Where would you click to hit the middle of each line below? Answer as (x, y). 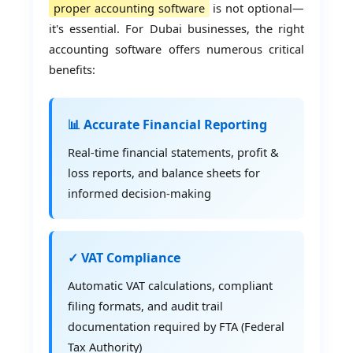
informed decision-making (140, 193)
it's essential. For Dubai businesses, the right (176, 28)
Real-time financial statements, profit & (174, 152)
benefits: (72, 69)
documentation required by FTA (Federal (176, 327)
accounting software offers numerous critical (176, 48)
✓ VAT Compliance (124, 258)
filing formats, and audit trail (146, 306)
